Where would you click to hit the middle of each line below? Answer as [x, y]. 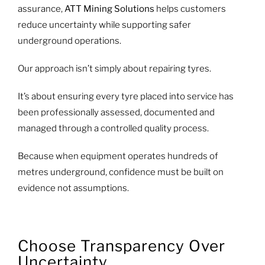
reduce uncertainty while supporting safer [104, 25]
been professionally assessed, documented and [116, 112]
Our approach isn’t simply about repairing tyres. [114, 68]
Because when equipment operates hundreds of [118, 156]
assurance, [41, 9]
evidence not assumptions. [73, 188]
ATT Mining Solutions [109, 9]
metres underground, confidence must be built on [120, 172]
